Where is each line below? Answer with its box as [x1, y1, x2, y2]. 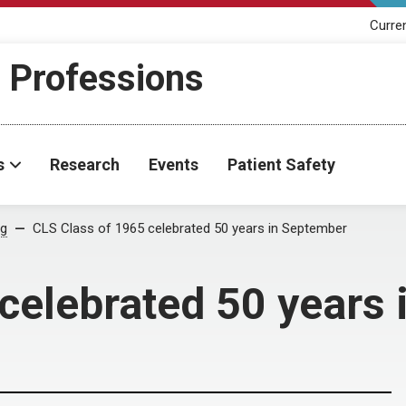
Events [149, 155, 198, 174]
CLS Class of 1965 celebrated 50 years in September [33, 220, 347, 237]
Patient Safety [227, 155, 335, 174]
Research [50, 155, 120, 174]
